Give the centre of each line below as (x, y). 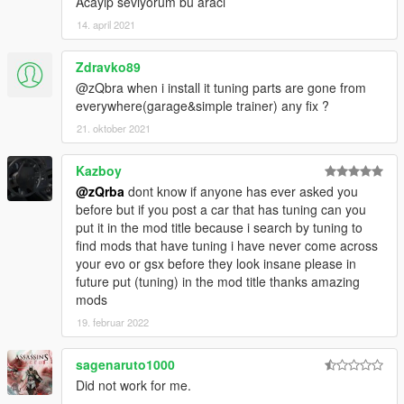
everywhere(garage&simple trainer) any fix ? (202, 106)
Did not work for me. (133, 386)
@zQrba (100, 192)
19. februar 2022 (113, 322)
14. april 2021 (106, 25)
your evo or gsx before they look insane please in (216, 264)
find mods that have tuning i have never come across (227, 246)
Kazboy (99, 171)
